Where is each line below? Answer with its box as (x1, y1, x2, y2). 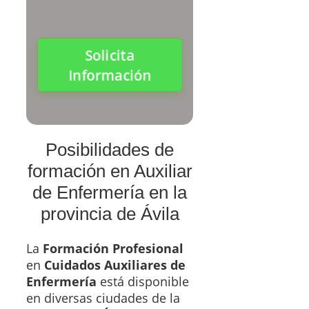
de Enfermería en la (32, 182, 188, 203)
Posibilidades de (46, 139, 175, 161)
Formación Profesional (43, 239, 183, 257)
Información (66, 65, 153, 86)
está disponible (97, 272, 189, 290)
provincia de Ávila (40, 203, 179, 225)
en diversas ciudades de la (26, 289, 180, 306)
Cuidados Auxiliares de (44, 256, 186, 273)
